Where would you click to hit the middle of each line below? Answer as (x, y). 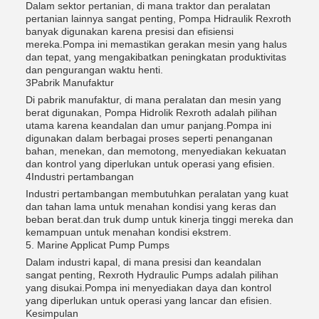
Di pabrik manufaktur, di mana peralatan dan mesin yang (153, 99)
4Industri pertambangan (80, 176)
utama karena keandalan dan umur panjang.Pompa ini (148, 125)
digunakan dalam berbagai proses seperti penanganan (149, 138)
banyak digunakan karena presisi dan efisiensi (130, 31)
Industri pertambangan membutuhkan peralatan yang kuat (157, 193)
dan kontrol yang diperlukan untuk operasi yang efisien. (150, 163)
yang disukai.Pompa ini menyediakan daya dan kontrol (148, 287)
